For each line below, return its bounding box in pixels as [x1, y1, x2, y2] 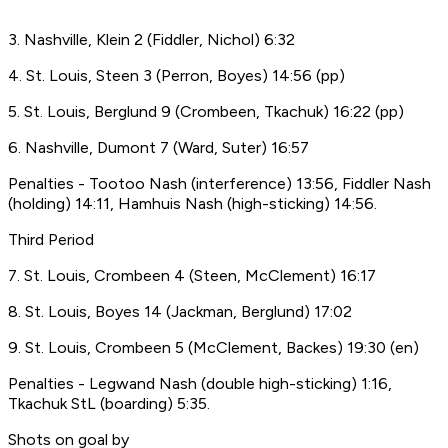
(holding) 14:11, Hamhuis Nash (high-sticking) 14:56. [8, 194, 377, 214]
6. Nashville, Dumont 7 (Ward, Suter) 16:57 [8, 138, 309, 158]
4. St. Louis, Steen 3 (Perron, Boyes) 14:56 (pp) [8, 66, 345, 86]
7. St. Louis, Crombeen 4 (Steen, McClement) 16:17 [8, 266, 376, 286]
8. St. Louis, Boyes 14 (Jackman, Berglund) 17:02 [8, 302, 352, 322]
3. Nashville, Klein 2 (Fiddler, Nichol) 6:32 [8, 30, 295, 50]
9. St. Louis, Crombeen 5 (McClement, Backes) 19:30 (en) [8, 338, 419, 358]
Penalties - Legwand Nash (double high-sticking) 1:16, [8, 374, 392, 394]
